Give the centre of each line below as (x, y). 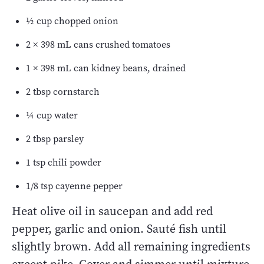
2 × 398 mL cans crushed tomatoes (98, 44)
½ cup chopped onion (72, 21)
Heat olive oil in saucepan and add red (112, 211)
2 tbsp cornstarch (63, 91)
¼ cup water (52, 115)
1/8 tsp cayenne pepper (74, 186)
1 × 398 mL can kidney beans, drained (106, 68)
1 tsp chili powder (64, 162)
